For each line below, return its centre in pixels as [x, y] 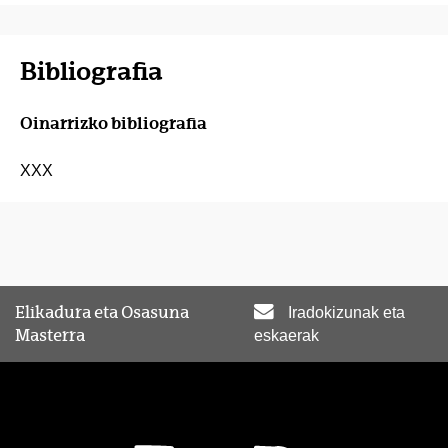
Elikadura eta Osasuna [102, 312]
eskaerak [286, 335]
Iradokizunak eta [346, 312]
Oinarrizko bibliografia [113, 122]
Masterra [50, 335]
